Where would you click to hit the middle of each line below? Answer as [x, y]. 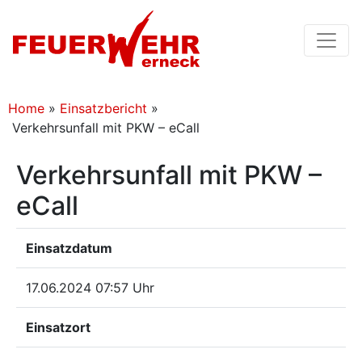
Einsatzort [58, 327]
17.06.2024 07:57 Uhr [90, 288]
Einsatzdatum [69, 248]
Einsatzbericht [103, 108]
